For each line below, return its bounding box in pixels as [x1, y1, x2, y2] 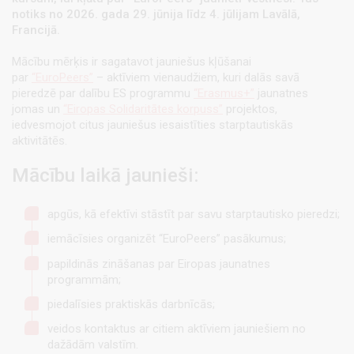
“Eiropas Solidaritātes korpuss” [63, 102, 223, 117]
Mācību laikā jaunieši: [12, 164, 198, 187]
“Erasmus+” [194, 86, 254, 101]
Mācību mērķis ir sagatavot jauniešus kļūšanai [12, 55, 251, 70]
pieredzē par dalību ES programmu [12, 86, 194, 101]
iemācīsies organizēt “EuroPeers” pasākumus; [47, 232, 286, 247]
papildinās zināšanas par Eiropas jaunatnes [47, 256, 270, 271]
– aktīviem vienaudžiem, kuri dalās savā [93, 70, 299, 85]
